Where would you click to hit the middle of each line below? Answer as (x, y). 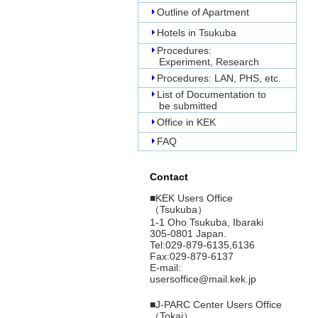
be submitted (178, 106)
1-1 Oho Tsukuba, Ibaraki (201, 222)
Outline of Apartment (203, 12)
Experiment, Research (199, 62)
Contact (164, 177)
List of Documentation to (211, 94)
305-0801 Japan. (183, 234)
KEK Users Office (194, 198)
